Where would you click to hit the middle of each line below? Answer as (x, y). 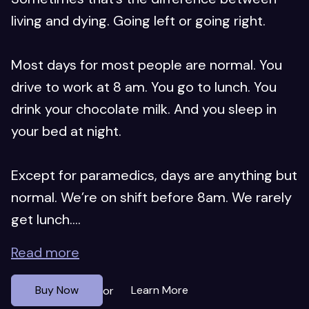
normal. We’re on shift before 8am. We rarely (151, 198)
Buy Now (57, 290)
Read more (45, 253)
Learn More (160, 290)
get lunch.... (46, 220)
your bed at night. (66, 131)
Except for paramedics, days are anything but (154, 176)
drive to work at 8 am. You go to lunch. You (144, 87)
